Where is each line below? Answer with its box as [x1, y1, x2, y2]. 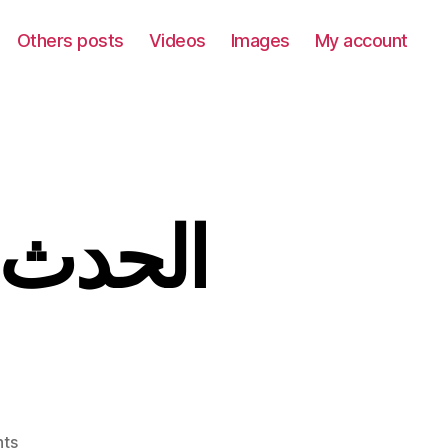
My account [314, 29, 408, 51]
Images [230, 29, 290, 51]
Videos [148, 29, 206, 51]
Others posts [16, 29, 124, 51]
